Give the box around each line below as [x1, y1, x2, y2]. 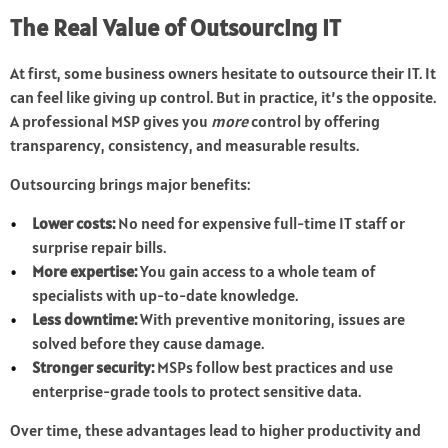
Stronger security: [32, 357, 155, 378]
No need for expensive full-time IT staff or [115, 213, 406, 234]
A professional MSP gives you [10, 111, 211, 132]
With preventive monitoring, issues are [137, 309, 406, 330]
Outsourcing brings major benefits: [10, 174, 250, 195]
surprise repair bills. [32, 237, 167, 258]
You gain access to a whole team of [137, 261, 377, 282]
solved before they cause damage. [32, 333, 265, 354]
